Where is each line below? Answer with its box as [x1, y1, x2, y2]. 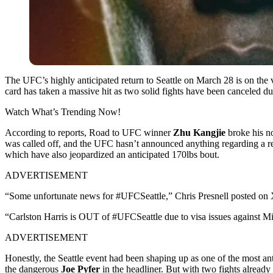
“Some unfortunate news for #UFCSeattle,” [5, 190, 175, 201]
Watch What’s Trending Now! [5, 106, 121, 117]
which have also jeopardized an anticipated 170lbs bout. [5, 149, 219, 160]
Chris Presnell [175, 190, 229, 201]
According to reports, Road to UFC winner [5, 127, 173, 138]
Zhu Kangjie [173, 127, 225, 138]
